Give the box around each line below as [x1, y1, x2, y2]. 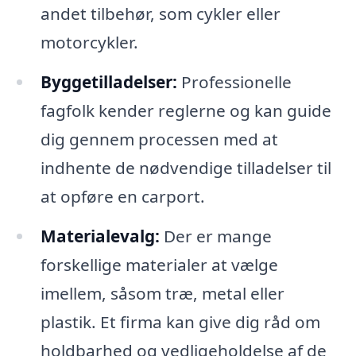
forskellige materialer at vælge [40, 253, 278, 276]
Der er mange [159, 224, 272, 247]
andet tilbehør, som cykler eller [40, 2, 281, 25]
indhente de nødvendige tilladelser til [40, 156, 331, 179]
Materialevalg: [40, 224, 160, 247]
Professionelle [176, 70, 292, 93]
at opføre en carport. [40, 184, 205, 207]
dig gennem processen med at [40, 127, 278, 150]
